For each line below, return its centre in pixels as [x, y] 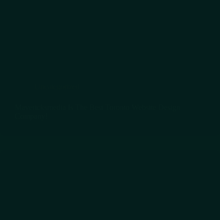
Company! [31, 116]
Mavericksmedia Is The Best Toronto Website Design [97, 107]
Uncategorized [57, 86]
